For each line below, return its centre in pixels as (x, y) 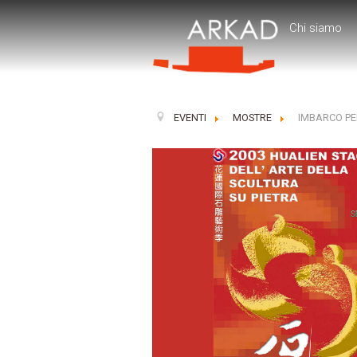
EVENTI (190, 117)
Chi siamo (315, 28)
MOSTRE (252, 117)
